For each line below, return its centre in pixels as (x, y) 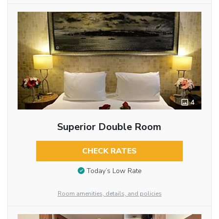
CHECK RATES (109, 151)
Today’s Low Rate (114, 171)
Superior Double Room (109, 127)
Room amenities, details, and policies (109, 194)
